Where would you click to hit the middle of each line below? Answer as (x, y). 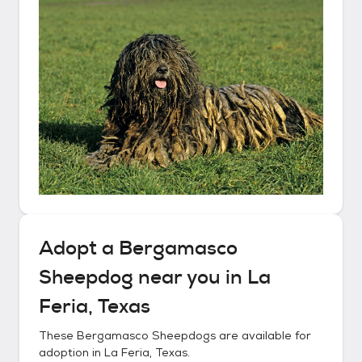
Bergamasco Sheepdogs (146, 335)
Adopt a (79, 248)
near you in (190, 277)
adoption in (72, 352)
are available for (263, 335)
